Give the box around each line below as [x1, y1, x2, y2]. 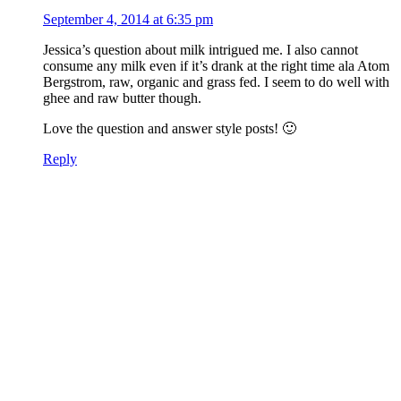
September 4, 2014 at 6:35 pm [43, 11, 213, 27]
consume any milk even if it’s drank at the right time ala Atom [43, 57, 389, 73]
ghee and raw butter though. [43, 90, 201, 106]
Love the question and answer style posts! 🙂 [43, 120, 296, 136]
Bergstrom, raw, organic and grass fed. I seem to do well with [43, 73, 389, 90]
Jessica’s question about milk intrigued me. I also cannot [43, 41, 358, 57]
